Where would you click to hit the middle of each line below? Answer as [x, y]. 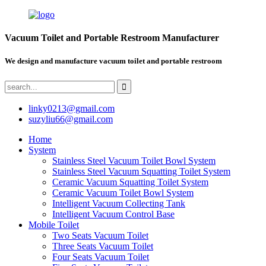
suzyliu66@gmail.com [71, 119]
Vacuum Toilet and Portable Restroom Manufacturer [112, 38]
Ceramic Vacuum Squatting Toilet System [130, 182]
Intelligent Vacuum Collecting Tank [119, 203]
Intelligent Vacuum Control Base [113, 214]
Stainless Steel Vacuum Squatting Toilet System [141, 171]
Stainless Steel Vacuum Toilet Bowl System [134, 160]
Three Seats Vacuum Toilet [103, 246]
